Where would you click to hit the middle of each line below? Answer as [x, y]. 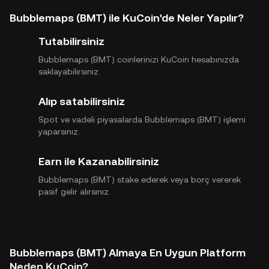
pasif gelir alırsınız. [74, 191]
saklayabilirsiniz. [69, 71]
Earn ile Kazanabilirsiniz [99, 161]
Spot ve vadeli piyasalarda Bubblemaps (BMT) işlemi [142, 119]
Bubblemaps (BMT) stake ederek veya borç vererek [140, 179]
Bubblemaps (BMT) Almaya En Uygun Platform [128, 252]
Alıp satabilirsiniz [82, 101]
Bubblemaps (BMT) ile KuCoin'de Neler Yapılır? [127, 17]
